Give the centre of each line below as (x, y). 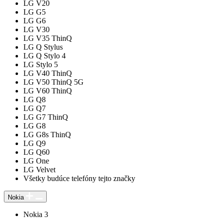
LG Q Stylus (43, 47)
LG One (36, 161)
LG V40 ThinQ (48, 73)
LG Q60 (36, 152)
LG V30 (36, 29)
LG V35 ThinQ (48, 38)
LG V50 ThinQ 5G (54, 82)
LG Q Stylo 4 (45, 55)
